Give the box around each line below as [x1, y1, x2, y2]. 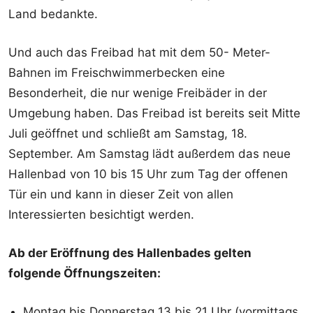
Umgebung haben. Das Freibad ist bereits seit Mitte [8, 105, 300, 120]
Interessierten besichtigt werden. [8, 207, 194, 221]
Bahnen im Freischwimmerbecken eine [8, 65, 225, 80]
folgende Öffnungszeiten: [8, 265, 161, 280]
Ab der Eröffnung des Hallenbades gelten [8, 245, 252, 260]
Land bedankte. [8, 6, 98, 21]
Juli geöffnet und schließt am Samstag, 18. [8, 126, 247, 140]
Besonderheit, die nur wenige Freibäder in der [8, 85, 267, 100]
